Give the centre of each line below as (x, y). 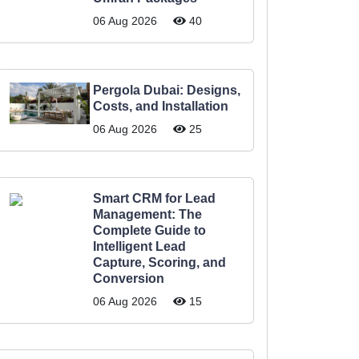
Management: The (147, 214)
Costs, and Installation (161, 106)
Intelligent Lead (139, 246)
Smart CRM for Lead (154, 198)
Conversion (129, 278)
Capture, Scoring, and (159, 262)
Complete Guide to (149, 230)
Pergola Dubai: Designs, (167, 90)
